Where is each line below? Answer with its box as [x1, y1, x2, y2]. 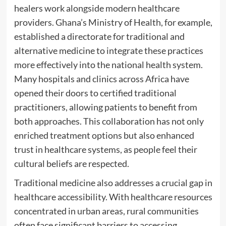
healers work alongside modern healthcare [14, 3, 180, 14]
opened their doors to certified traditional [14, 87, 177, 99]
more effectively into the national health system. [14, 59, 203, 71]
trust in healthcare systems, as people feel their [14, 144, 197, 155]
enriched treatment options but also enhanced [14, 130, 194, 141]
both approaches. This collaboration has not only [14, 116, 204, 127]
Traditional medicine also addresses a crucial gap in [14, 177, 212, 189]
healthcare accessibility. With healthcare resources [14, 191, 212, 203]
